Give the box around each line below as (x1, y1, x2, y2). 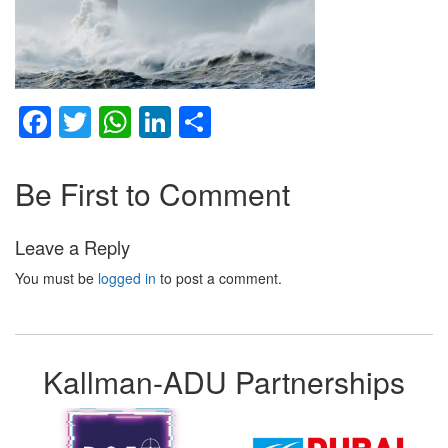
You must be (15, 267, 98, 288)
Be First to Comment (15, 172, 290, 216)
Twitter (91, 99, 185, 146)
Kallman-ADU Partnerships (43, 360, 405, 404)
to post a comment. (156, 267, 282, 288)
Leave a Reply (15, 233, 130, 260)
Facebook (51, 99, 192, 146)
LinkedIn (171, 99, 292, 146)
